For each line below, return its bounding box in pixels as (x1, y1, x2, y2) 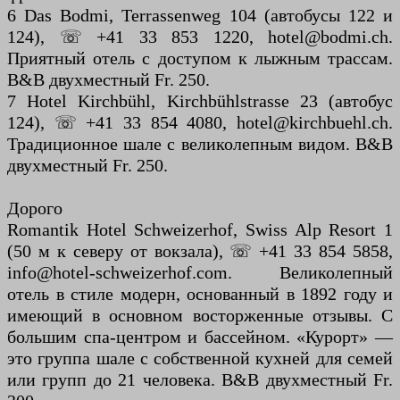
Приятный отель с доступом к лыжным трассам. (7, 48, 393, 69)
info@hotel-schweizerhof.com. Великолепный (7, 262, 393, 283)
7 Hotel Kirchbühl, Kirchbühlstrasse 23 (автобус (7, 91, 393, 112)
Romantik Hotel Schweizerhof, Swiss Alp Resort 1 (7, 220, 393, 240)
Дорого (7, 198, 62, 219)
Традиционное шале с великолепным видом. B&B (7, 134, 393, 154)
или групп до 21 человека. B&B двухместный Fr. (7, 370, 393, 390)
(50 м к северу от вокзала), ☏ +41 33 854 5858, (7, 241, 393, 262)
